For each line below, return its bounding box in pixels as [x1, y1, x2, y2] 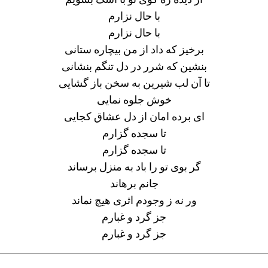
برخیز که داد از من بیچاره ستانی [64, 42, 204, 57]
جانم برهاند [109, 176, 159, 191]
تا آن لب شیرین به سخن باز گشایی [58, 76, 210, 90]
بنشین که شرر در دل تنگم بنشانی [61, 59, 207, 74]
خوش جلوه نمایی [96, 93, 172, 107]
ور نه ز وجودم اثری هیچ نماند [71, 193, 197, 208]
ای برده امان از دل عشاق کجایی [63, 109, 205, 124]
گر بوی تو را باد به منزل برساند [67, 160, 201, 174]
